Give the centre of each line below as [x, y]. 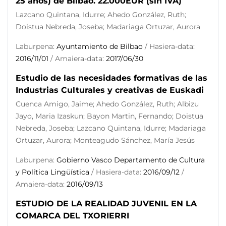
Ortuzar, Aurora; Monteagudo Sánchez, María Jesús [105, 140]
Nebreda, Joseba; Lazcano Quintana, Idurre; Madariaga [111, 128]
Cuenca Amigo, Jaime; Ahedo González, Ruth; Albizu [107, 104]
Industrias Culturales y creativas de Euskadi [110, 90]
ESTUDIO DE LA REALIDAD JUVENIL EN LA [106, 204]
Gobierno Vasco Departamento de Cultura [131, 160]
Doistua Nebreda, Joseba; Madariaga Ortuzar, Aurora [108, 27]
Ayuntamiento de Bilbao [100, 46]
